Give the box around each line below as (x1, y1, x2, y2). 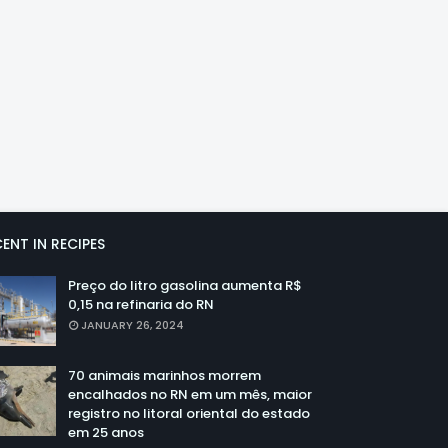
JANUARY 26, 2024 (81, 316, 184, 333)
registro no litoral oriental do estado (68, 403, 310, 423)
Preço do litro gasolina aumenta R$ (68, 275, 302, 295)
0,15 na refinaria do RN (68, 294, 214, 314)
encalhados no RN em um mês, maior (68, 384, 312, 404)
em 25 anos (68, 422, 144, 442)
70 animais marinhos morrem (68, 365, 261, 385)
